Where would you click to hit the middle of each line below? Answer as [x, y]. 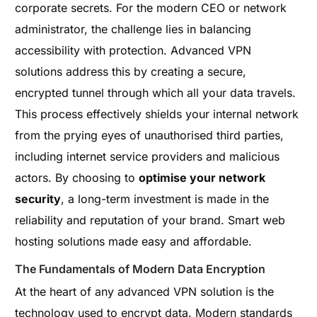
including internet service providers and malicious [148, 156]
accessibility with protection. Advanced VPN [133, 50]
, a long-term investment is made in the [165, 198]
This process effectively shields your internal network [157, 114]
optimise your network [202, 177]
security [38, 198]
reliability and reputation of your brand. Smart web [150, 220]
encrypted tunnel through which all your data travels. [156, 92]
